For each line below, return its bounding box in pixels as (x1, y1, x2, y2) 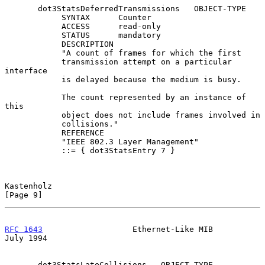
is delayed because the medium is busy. (5, 75, 62, 84)
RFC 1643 (5, 224, 43, 234)
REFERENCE (5, 128, 62, 137)
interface (5, 66, 47, 75)
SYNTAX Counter (5, 12, 62, 22)
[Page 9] (5, 190, 43, 199)
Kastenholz (5, 181, 52, 190)
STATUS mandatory (5, 30, 62, 40)
